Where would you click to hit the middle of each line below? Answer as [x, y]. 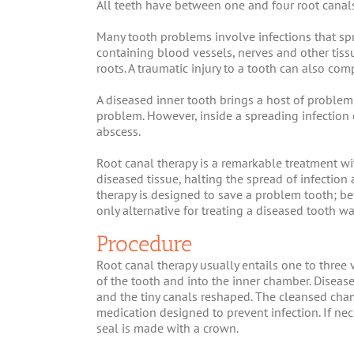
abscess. [119, 132]
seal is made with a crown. [168, 328]
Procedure [144, 244]
